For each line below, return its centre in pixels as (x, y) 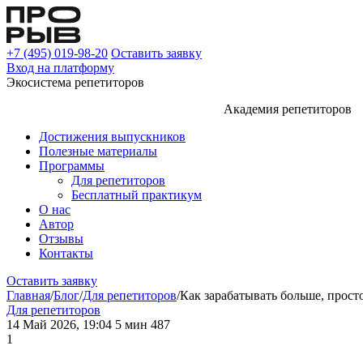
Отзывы (61, 239)
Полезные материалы (98, 151)
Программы (72, 166)
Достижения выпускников (112, 137)
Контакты (66, 253)
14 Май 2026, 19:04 (59, 325)
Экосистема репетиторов (75, 82)
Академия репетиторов (288, 109)
